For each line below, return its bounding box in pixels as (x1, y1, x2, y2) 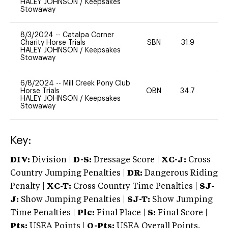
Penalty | (10, 182, 47, 191)
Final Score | (156, 209, 208, 217)
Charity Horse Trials (20, 39, 85, 46)
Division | (30, 156, 73, 164)
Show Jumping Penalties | (19, 195, 127, 204)
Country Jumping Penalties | (10, 169, 125, 178)
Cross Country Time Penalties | (73, 182, 199, 191)
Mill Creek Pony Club (63, 79, 130, 87)
